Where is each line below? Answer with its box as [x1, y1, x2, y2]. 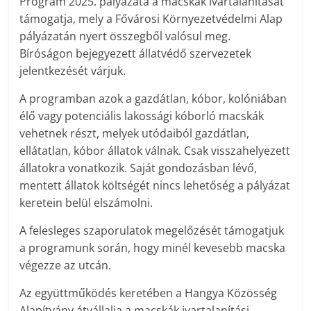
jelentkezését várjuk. [19, 63, 126, 79]
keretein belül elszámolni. [19, 195, 153, 211]
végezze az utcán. [19, 258, 112, 274]
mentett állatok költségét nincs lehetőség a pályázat [19, 178, 291, 194]
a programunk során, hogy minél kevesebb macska [19, 240, 286, 256]
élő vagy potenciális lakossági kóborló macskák [19, 108, 264, 124]
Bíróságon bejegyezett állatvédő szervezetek [19, 46, 252, 62]
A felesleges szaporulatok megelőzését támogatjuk [19, 223, 285, 239]
